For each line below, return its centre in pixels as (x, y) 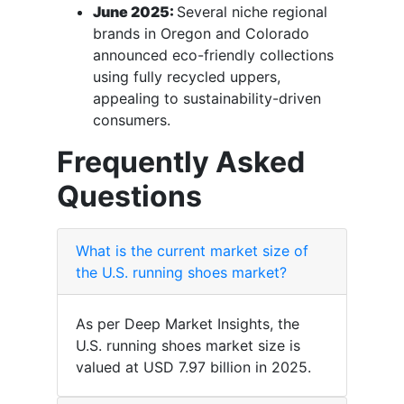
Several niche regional (252, 12)
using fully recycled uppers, (187, 77)
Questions (129, 197)
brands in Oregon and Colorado (201, 34)
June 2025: (135, 12)
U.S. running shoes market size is (188, 346)
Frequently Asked (181, 162)
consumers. (132, 120)
